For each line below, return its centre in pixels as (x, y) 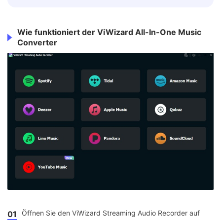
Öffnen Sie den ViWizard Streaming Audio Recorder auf (111, 213)
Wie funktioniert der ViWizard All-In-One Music (109, 32)
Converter (37, 43)
